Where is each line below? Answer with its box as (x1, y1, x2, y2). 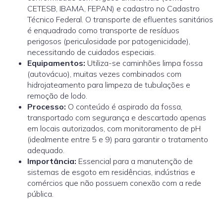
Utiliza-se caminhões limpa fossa (85, 57, 203, 68)
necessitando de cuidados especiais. (27, 47, 156, 57)
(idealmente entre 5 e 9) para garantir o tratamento (27, 134, 208, 144)
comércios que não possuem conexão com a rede (27, 177, 201, 188)
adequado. (27, 145, 64, 155)
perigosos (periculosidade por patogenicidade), (27, 36, 190, 46)
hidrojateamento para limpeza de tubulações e (27, 79, 190, 90)
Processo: (27, 101, 66, 111)
